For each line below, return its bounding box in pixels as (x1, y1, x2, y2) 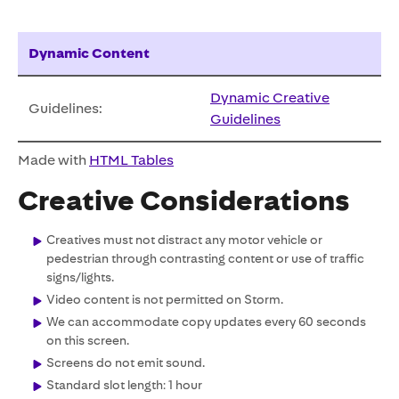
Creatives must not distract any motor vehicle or (46, 232, 322, 247)
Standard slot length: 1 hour (46, 378, 202, 392)
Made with (18, 151, 89, 168)
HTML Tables (89, 151, 174, 168)
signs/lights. (46, 270, 114, 284)
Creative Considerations (18, 184, 350, 217)
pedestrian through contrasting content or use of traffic (46, 251, 364, 265)
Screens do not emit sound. (46, 355, 205, 370)
